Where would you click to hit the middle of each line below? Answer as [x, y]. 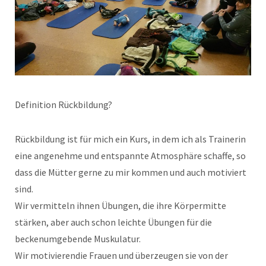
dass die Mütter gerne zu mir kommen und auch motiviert [131, 172]
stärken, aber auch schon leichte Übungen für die [113, 222]
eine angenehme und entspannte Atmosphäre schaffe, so [130, 155]
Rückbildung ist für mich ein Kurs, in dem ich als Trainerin [130, 139]
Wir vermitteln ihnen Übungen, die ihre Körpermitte [121, 205]
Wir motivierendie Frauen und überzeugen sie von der [121, 255]
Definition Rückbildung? [64, 104]
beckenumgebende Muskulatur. [79, 238]
